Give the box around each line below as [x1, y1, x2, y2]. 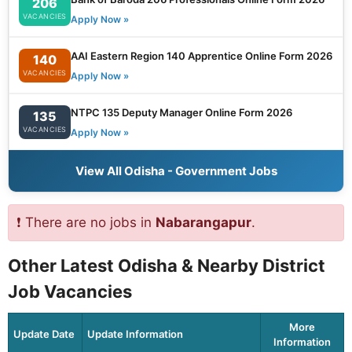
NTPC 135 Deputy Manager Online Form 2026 [70, 106, 292, 119]
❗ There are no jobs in [16, 214, 156, 231]
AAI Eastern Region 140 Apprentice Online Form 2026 [70, 49, 332, 63]
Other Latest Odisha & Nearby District [8, 255, 325, 277]
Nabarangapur [156, 214, 251, 231]
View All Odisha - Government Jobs [75, 163, 277, 179]
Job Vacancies [8, 281, 132, 302]
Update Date [13, 328, 75, 341]
